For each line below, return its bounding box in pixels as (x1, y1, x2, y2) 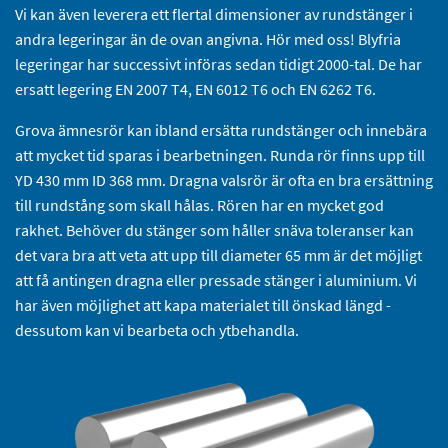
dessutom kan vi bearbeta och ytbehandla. (15, 319, 299, 340)
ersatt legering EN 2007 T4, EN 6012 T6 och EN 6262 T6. (15, 78, 376, 99)
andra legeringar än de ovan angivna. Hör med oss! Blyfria (15, 28, 401, 49)
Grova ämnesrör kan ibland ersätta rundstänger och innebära (15, 119, 427, 140)
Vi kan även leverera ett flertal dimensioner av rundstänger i (15, 3, 413, 24)
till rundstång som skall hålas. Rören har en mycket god (15, 194, 384, 215)
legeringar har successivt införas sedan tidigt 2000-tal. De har (15, 53, 422, 74)
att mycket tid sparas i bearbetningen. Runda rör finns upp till (15, 144, 425, 165)
